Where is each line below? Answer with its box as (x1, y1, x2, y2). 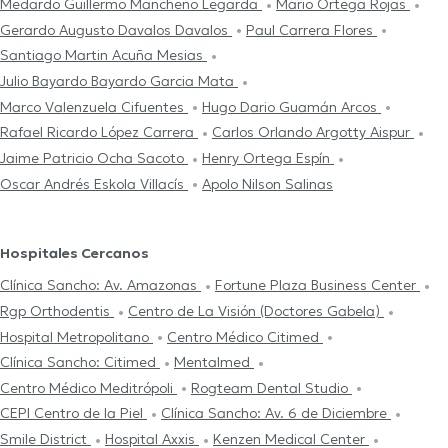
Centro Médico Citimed (167, 327, 323, 346)
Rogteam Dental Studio (191, 378, 352, 397)
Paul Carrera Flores (246, 20, 377, 39)
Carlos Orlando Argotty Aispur (212, 123, 414, 142)
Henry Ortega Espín (202, 148, 334, 167)
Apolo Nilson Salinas (202, 174, 333, 193)
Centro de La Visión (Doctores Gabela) (128, 301, 384, 320)
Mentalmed (174, 353, 254, 372)
